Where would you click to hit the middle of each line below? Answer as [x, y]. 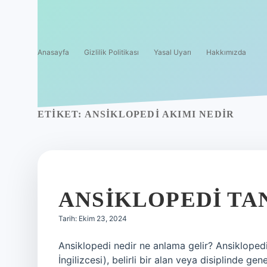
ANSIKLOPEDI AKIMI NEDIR [159, 114]
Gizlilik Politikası [111, 52]
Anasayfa [53, 52]
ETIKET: [61, 114]
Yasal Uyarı [173, 52]
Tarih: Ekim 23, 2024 [93, 218]
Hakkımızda [226, 52]
